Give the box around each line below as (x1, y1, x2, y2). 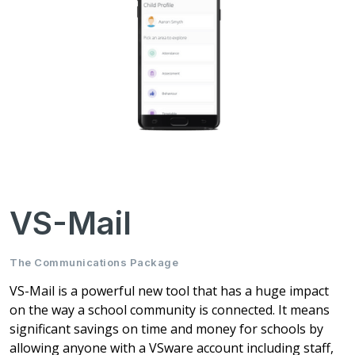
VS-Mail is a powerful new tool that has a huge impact (10, 281, 329, 300)
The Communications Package (10, 255, 178, 269)
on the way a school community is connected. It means (10, 300, 330, 319)
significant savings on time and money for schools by (10, 319, 323, 338)
